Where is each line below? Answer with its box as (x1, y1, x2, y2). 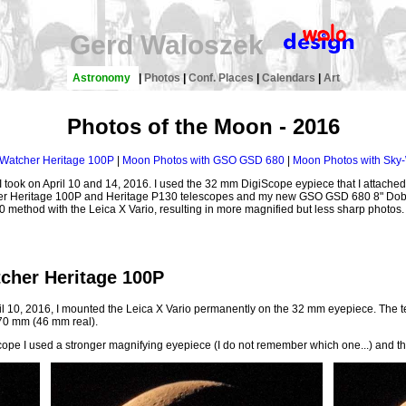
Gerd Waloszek (70, 30, 264, 60)
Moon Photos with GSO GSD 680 (121, 154, 285, 168)
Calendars (261, 72, 318, 84)
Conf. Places (188, 72, 256, 84)
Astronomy (72, 72, 133, 84)
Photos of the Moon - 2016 (66, 114, 340, 140)
